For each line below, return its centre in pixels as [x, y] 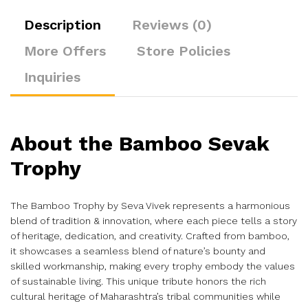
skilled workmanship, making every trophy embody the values [153, 266]
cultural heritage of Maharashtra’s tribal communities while [145, 296]
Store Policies [184, 51]
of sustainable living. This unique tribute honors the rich [138, 281]
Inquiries [52, 77]
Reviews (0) [172, 25]
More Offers [65, 51]
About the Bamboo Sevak [140, 143]
